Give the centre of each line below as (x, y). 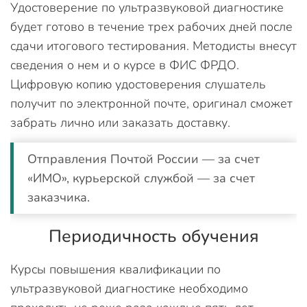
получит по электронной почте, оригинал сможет (151, 103)
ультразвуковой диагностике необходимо (129, 288)
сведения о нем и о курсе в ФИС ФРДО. (125, 65)
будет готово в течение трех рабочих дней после (151, 26)
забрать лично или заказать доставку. (120, 122)
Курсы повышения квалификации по (115, 269)
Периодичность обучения (153, 236)
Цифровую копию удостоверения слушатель (138, 84)
